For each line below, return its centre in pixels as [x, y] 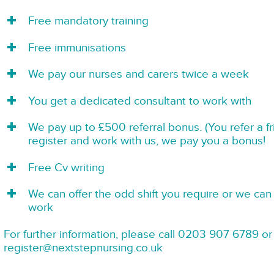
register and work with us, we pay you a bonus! [146, 141]
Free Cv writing [66, 167]
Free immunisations [77, 47]
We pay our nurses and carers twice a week [138, 74]
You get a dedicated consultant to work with [139, 101]
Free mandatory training [88, 21]
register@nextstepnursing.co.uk [83, 247]
